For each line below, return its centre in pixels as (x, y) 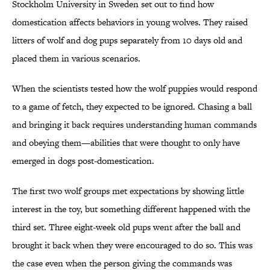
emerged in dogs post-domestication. (83, 161)
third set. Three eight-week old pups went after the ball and (126, 227)
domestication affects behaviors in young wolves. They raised (130, 22)
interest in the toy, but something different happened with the (131, 209)
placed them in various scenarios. (76, 58)
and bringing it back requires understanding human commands (134, 125)
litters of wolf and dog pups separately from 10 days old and (127, 40)
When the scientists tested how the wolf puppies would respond (135, 89)
